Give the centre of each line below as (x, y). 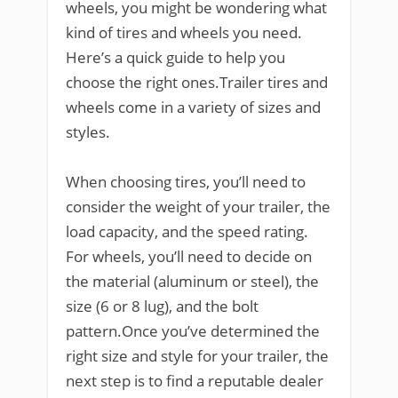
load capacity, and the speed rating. (187, 231)
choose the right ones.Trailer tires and (197, 82)
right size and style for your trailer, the (197, 356)
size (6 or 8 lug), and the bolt (162, 306)
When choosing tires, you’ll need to (186, 182)
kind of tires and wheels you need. (184, 32)
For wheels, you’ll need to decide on (189, 256)
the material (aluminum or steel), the (192, 281)
